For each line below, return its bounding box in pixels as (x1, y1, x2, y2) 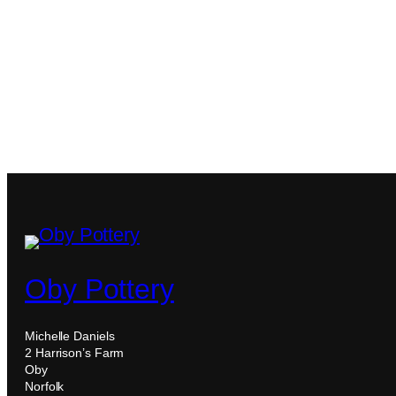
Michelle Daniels (25, 329, 115, 344)
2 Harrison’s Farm (25, 346, 125, 361)
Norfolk (25, 379, 65, 394)
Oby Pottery (25, 272, 174, 305)
